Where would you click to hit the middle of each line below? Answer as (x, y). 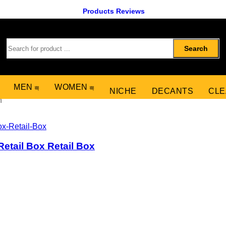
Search (196, 48)
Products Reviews (114, 11)
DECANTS (173, 91)
